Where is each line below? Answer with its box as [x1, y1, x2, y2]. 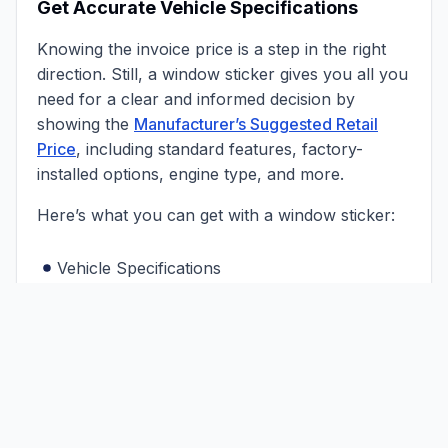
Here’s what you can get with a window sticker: [37, 204, 395, 225]
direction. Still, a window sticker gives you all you [37, 63, 408, 84]
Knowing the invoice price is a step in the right [37, 38, 386, 59]
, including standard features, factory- [76, 138, 363, 159]
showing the [37, 113, 134, 134]
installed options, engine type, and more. [37, 163, 344, 184]
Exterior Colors [57, 405, 172, 426]
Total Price [57, 368, 139, 389]
